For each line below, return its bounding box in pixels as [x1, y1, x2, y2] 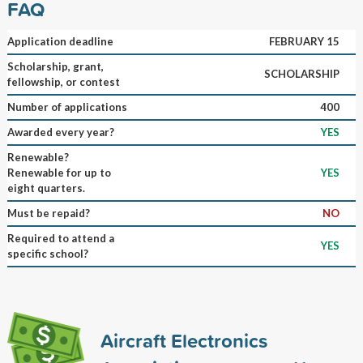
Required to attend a [6, 231, 114, 245]
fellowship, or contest [6, 75, 120, 88]
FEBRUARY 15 [268, 34, 340, 48]
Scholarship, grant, [6, 59, 104, 73]
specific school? [6, 246, 88, 260]
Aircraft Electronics [100, 326, 267, 354]
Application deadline [6, 34, 113, 48]
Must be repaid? [6, 206, 90, 220]
